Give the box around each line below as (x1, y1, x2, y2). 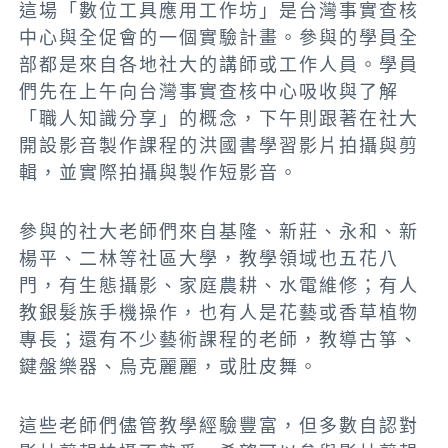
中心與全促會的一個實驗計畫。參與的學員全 (19, 27, 420, 49)
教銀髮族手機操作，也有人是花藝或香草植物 (19, 302, 420, 324)
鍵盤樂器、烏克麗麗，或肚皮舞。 (19, 356, 320, 378)
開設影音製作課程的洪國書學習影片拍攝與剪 (19, 135, 420, 157)
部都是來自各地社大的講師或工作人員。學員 (19, 54, 420, 76)
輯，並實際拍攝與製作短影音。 (19, 162, 300, 184)
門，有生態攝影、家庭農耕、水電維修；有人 (19, 275, 420, 297)
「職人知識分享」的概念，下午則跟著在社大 (19, 108, 420, 130)
